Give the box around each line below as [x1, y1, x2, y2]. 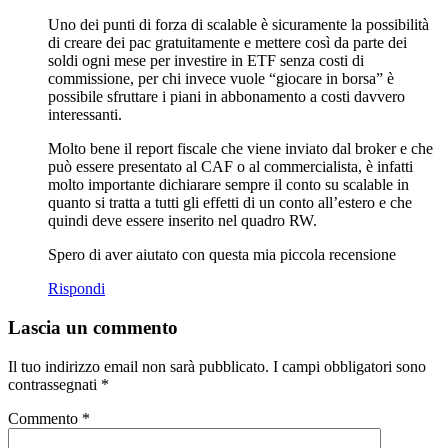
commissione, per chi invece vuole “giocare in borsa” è [48, 70, 394, 88]
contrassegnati [8, 375, 101, 393]
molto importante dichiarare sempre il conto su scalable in [48, 176, 409, 194]
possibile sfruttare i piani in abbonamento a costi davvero [48, 88, 405, 106]
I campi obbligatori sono [273, 357, 426, 375]
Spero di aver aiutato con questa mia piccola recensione [48, 246, 396, 264]
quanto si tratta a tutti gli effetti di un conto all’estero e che [48, 194, 412, 212]
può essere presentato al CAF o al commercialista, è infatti [48, 158, 413, 176]
